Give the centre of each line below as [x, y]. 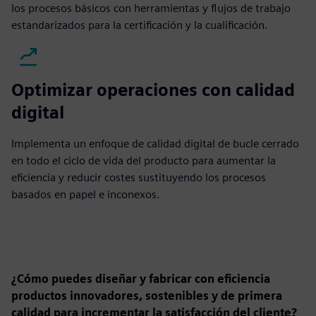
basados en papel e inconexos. [86, 194]
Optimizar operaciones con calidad [153, 90]
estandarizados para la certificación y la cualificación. [140, 25]
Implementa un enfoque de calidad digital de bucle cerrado [155, 143]
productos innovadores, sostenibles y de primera [147, 296]
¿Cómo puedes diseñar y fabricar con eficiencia [141, 279]
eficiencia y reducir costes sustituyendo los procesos [139, 177]
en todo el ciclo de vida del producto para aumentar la [144, 160]
